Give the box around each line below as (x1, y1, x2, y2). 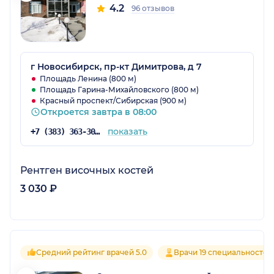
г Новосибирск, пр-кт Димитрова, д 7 (31, 61, 202, 73)
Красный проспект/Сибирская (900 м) (40, 96, 187, 106)
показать (107, 126, 147, 138)
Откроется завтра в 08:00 (40, 106, 157, 118)
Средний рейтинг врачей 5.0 (36, 248, 147, 257)
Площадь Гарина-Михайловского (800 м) (40, 85, 199, 95)
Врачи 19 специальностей (174, 248, 273, 257)
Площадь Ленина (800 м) (40, 74, 136, 84)
